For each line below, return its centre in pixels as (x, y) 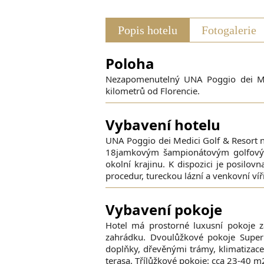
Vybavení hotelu (163, 125)
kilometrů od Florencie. (153, 91)
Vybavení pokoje (164, 210)
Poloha (130, 64)
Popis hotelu (148, 30)
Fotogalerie (229, 30)
